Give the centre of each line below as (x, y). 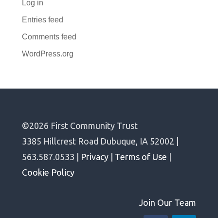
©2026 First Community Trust (80, 126)
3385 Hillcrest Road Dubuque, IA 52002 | (100, 141)
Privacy (94, 157)
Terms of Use (141, 157)
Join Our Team (168, 202)
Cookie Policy (48, 172)
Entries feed (42, 20)
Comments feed (49, 37)
